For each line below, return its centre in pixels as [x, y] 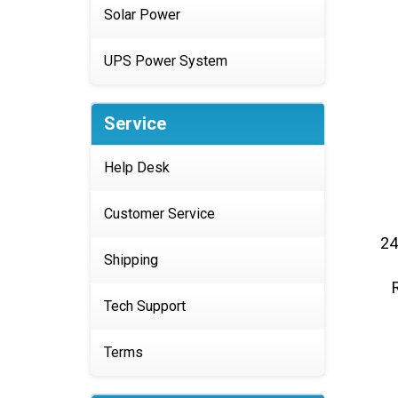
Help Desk [137, 167]
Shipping [131, 260]
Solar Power [142, 15]
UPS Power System [166, 61]
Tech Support [145, 306]
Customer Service [159, 214]
